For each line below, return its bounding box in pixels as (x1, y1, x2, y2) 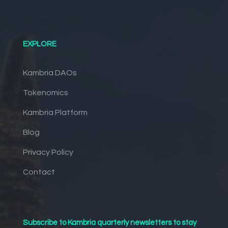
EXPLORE (22, 40, 56, 48)
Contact (22, 168, 55, 177)
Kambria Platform (22, 108, 88, 117)
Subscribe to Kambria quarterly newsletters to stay (22, 219, 196, 227)
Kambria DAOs (22, 69, 77, 77)
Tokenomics (22, 89, 68, 97)
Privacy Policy (22, 148, 73, 157)
